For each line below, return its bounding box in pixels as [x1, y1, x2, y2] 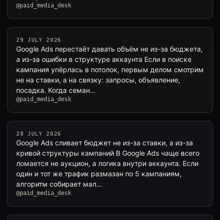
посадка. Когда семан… [16, 86, 96, 94]
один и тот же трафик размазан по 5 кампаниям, [16, 169, 182, 178]
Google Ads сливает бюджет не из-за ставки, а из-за [16, 138, 193, 147]
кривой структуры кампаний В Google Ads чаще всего [16, 149, 199, 157]
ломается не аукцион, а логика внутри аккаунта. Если [16, 159, 198, 167]
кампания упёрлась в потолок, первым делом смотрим [16, 65, 204, 74]
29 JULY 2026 [16, 37, 61, 43]
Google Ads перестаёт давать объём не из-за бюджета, [16, 45, 203, 53]
